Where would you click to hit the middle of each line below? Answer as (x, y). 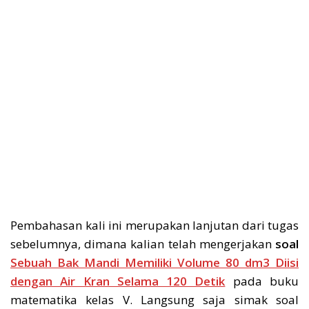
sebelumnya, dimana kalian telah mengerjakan (143, 244)
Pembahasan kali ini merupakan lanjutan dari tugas (154, 226)
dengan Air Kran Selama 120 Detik (118, 281)
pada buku (262, 281)
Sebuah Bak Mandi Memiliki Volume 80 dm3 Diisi (154, 263)
